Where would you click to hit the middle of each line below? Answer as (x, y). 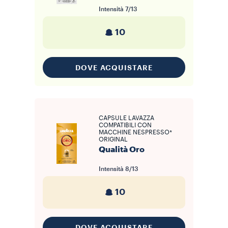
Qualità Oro (122, 150)
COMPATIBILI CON (125, 125)
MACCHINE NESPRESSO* (135, 132)
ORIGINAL (113, 139)
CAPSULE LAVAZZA (126, 118)
